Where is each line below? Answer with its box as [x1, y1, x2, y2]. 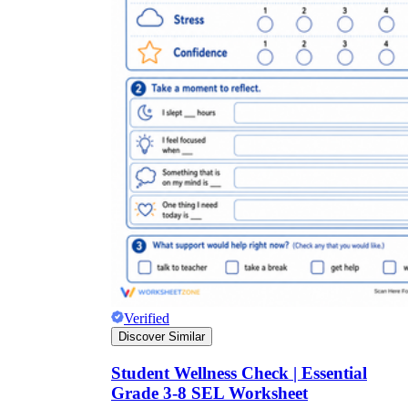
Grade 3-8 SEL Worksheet [111, 383, 308, 403]
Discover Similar [118, 330, 205, 344]
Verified [124, 311, 169, 327]
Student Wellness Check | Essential [111, 363, 367, 383]
